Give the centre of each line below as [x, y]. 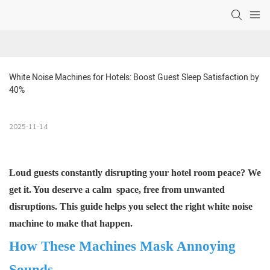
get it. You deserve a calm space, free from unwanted [117, 190]
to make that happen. [88, 224]
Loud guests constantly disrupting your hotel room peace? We [135, 173]
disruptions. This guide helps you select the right [108, 207]
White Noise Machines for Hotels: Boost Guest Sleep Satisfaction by [134, 78]
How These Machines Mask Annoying [122, 246]
